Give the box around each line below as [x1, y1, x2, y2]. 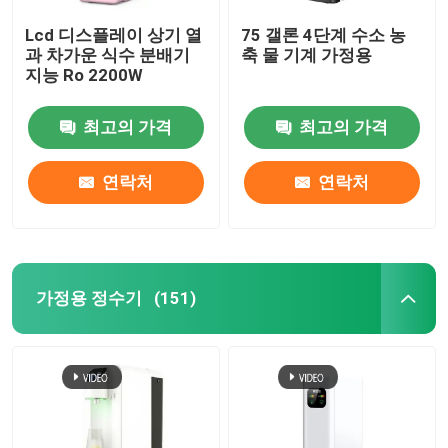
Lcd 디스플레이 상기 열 [25, 24, 203, 45]
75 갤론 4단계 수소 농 [241, 24, 407, 45]
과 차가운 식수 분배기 [25, 44, 191, 65]
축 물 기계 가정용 [241, 44, 373, 65]
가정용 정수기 [35, 287, 142, 308]
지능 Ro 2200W [25, 64, 144, 85]
